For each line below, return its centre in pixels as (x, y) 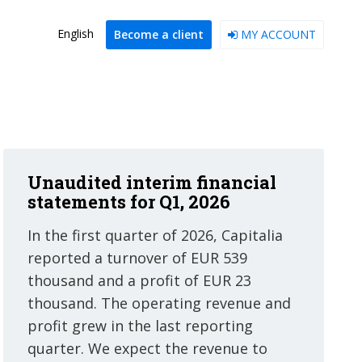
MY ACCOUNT (276, 34)
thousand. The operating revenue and (160, 303)
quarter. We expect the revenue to (148, 348)
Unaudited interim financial (152, 182)
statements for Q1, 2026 (129, 202)
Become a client (158, 34)
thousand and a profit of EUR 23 (140, 280)
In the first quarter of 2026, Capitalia (156, 235)
